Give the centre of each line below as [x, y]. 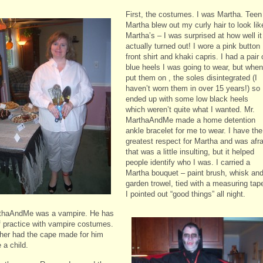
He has [101, 213]
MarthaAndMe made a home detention [190, 120]
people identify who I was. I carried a [188, 162]
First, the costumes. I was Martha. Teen [194, 14]
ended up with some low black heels [187, 99]
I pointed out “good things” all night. [186, 194]
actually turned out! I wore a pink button [193, 46]
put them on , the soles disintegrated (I [191, 77]
